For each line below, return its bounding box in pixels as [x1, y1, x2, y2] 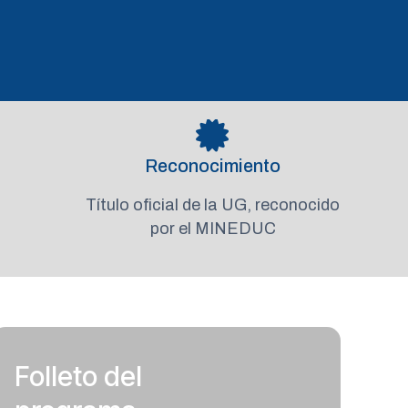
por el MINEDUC [149, 219, 276, 238]
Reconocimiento [145, 155, 280, 176]
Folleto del [15, 359, 143, 393]
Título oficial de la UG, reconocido [86, 195, 340, 214]
